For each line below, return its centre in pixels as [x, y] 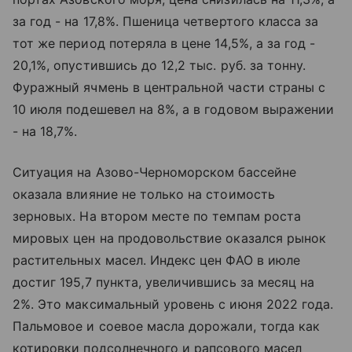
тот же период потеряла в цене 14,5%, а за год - [164, 44]
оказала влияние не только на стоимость [144, 194]
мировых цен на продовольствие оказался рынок [170, 238]
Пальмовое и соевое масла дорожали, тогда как [167, 326]
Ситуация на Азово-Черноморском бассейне [154, 172]
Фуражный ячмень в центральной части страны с [169, 88]
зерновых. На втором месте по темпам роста [157, 216]
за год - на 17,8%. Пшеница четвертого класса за [166, 22]
